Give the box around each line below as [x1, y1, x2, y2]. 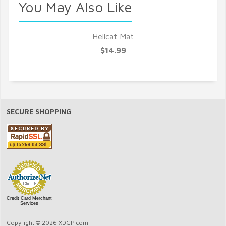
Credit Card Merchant [7, 196, 52, 201]
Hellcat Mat [92, 32, 134, 41]
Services [20, 201, 38, 206]
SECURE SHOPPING [7, 107, 71, 116]
